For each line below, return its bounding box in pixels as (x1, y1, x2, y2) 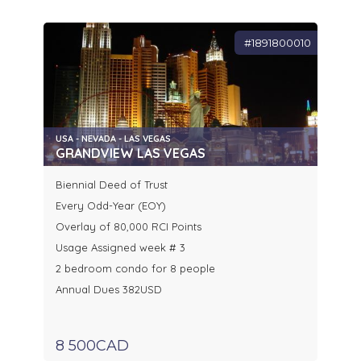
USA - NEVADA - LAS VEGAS (56, 133, 171, 145)
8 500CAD (56, 337, 129, 355)
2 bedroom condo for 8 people (56, 262, 215, 276)
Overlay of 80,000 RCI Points (56, 220, 201, 234)
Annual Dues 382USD (56, 283, 162, 297)
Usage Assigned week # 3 (56, 241, 185, 255)
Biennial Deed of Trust (56, 178, 168, 192)
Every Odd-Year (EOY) (56, 199, 166, 213)
